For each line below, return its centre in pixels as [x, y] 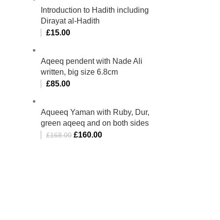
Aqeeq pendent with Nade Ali [92, 61]
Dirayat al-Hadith [70, 21]
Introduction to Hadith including [95, 10]
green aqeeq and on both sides [95, 123]
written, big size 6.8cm [79, 72]
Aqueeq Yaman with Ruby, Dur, [95, 112]
